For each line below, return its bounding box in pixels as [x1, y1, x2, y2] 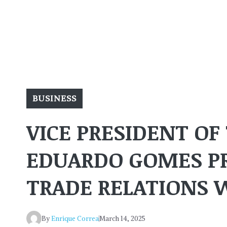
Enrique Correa [51, 214, 99, 223]
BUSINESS [32, 93, 77, 104]
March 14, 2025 [99, 214, 145, 223]
